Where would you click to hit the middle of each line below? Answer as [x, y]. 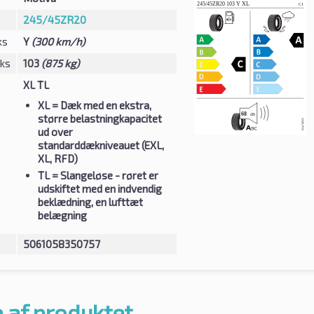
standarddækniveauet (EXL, [101, 145]
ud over [55, 131]
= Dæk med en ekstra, [100, 105]
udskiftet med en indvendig [100, 188]
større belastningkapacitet [100, 118]
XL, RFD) [57, 158]
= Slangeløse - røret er [104, 175]
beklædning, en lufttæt [90, 202]
